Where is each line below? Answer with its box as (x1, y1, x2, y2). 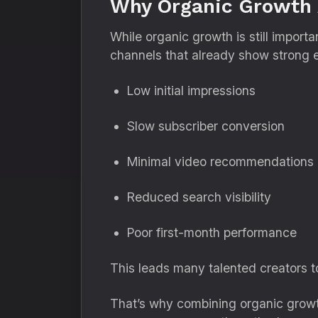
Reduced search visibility (127, 190, 271, 204)
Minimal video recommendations (127, 154, 314, 169)
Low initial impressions (127, 83, 256, 98)
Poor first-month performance (127, 225, 297, 240)
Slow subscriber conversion (127, 119, 285, 133)
